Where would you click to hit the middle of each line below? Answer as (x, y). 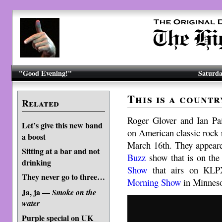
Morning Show (156, 182)
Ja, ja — (37, 192)
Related (40, 103)
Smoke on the (74, 192)
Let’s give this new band (62, 125)
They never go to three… (63, 177)
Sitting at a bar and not (60, 151)
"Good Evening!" (46, 73)
